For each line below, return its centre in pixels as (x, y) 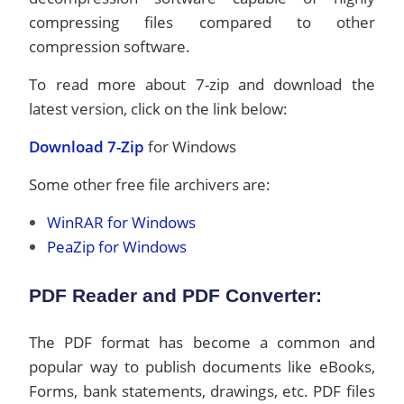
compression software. (110, 46)
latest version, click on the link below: (159, 109)
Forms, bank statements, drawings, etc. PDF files (202, 391)
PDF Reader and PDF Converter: (176, 295)
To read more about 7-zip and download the (202, 84)
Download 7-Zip (87, 147)
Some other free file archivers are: (150, 184)
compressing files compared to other (202, 22)
